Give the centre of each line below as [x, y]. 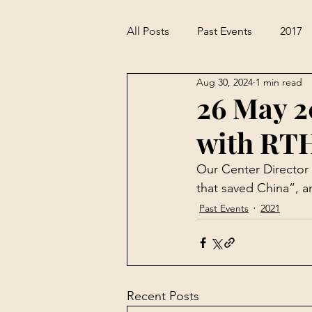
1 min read [279, 82]
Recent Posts [163, 296]
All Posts [148, 31]
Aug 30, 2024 [225, 82]
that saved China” [246, 188]
